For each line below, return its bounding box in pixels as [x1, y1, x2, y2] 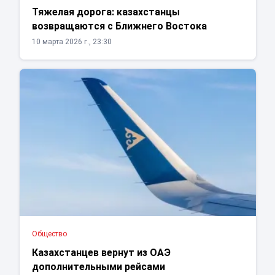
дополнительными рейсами [31, 261, 165, 273]
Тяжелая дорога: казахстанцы [31, 6, 180, 18]
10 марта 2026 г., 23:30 [31, 37, 112, 47]
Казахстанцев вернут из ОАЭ [31, 247, 171, 259]
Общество [31, 230, 67, 239]
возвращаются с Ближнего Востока [31, 20, 207, 33]
